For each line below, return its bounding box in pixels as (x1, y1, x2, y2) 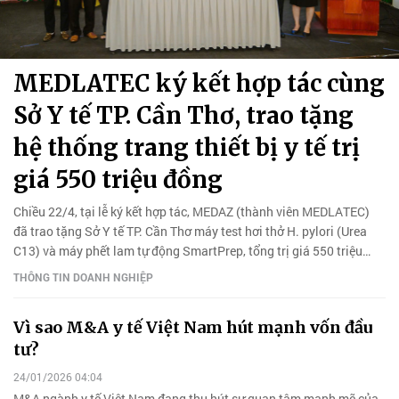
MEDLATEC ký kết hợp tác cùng (13, 68, 385, 98)
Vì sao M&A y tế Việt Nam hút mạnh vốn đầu (13, 316, 372, 338)
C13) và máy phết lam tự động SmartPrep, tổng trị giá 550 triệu (13, 241, 362, 259)
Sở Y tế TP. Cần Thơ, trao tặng (13, 100, 354, 130)
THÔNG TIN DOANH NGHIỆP (13, 269, 153, 284)
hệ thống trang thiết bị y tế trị (13, 132, 360, 162)
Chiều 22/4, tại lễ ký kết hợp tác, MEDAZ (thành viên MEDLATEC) (13, 202, 370, 220)
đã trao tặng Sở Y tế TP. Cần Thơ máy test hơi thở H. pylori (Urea (13, 222, 367, 240)
